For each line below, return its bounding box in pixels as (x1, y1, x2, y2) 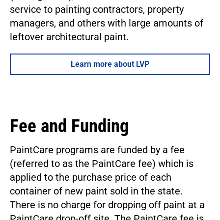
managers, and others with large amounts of (10, 17, 203, 29)
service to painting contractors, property (10, 3, 184, 15)
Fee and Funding (10, 115, 129, 137)
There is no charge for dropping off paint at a (10, 198, 205, 211)
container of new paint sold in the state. (10, 185, 183, 197)
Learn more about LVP (71, 59, 149, 69)
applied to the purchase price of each (10, 171, 171, 183)
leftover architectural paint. (10, 30, 129, 43)
